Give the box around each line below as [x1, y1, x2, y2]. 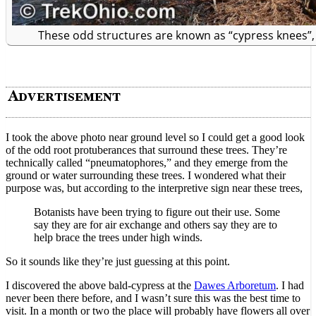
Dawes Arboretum [194, 279, 276, 291]
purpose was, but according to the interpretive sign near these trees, [6, 182, 303, 194]
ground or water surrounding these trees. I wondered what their [6, 169, 286, 181]
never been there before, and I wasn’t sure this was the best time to [6, 292, 300, 304]
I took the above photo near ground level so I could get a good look [6, 131, 305, 143]
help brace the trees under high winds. [34, 231, 202, 243]
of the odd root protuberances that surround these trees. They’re [6, 144, 287, 156]
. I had [276, 279, 304, 291]
